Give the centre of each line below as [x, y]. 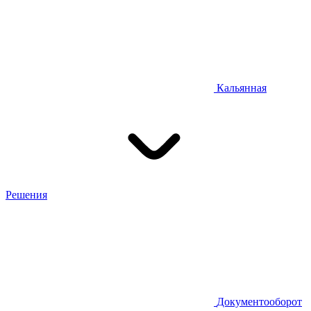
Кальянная [242, 88]
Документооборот [259, 302]
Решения [26, 195]
